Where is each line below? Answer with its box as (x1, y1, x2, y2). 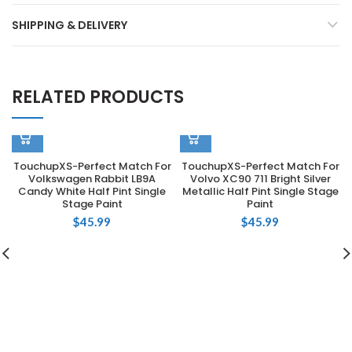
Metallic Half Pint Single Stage (181, 184, 339, 199)
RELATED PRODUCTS (12, 85, 184, 109)
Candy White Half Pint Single (18, 184, 166, 199)
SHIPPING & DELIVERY (12, 17, 127, 33)
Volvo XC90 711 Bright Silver (189, 171, 331, 186)
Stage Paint (61, 196, 123, 211)
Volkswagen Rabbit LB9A (28, 171, 156, 186)
